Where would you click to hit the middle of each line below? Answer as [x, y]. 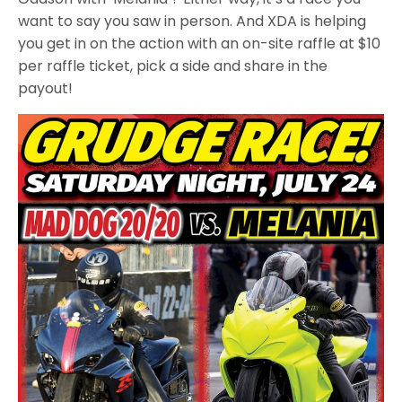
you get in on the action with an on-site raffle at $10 [200, 44]
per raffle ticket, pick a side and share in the [173, 66]
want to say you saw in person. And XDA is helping [192, 22]
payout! [45, 89]
